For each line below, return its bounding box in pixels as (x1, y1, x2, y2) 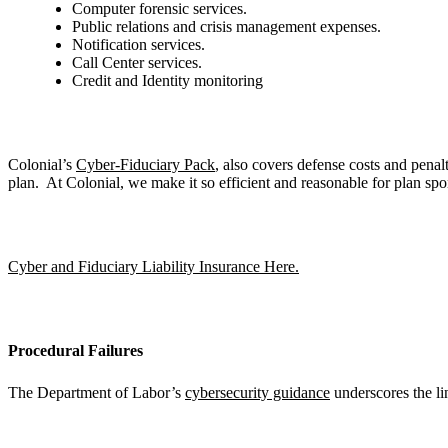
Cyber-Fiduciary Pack (76, 155, 215, 173)
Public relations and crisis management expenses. (72, 17, 381, 35)
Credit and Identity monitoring (72, 71, 263, 89)
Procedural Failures (8, 341, 143, 359)
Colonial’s (8, 155, 76, 173)
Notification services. (72, 35, 205, 53)
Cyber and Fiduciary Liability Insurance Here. (8, 257, 299, 275)
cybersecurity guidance (185, 383, 330, 401)
